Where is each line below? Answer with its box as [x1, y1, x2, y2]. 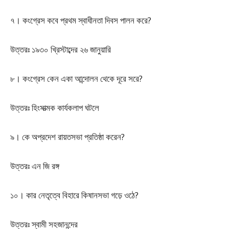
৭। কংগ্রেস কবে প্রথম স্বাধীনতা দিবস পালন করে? [10, 14, 151, 26]
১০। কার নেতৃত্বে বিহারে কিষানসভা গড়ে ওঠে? [10, 189, 139, 201]
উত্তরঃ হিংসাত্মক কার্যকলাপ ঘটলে [10, 102, 99, 113]
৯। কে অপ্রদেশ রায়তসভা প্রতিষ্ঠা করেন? [10, 131, 125, 143]
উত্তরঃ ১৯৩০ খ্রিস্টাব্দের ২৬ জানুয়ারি [10, 43, 111, 55]
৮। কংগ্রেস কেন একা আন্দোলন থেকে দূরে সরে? [10, 73, 143, 84]
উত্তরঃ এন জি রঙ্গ [10, 160, 59, 172]
